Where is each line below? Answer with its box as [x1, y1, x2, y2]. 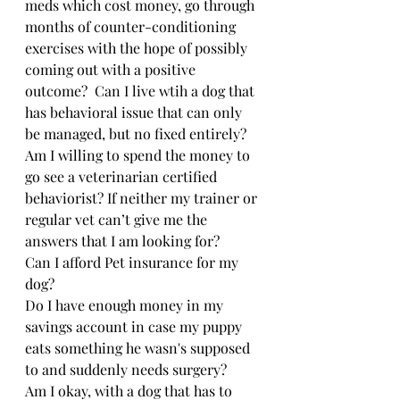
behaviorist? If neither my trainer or [25, 187, 261, 207]
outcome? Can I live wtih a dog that [25, 80, 258, 100]
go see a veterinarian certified [25, 166, 221, 186]
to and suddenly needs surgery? [25, 359, 227, 379]
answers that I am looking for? [25, 230, 220, 250]
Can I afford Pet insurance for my [25, 252, 242, 271]
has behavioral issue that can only [25, 102, 246, 121]
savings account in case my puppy [25, 316, 246, 336]
